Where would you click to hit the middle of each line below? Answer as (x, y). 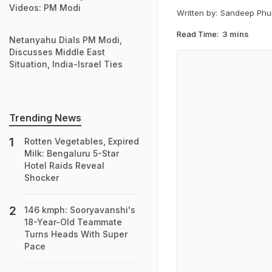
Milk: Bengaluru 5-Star (72, 153)
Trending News (45, 118)
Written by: (197, 13)
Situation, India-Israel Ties (66, 64)
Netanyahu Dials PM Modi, (66, 40)
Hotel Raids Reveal (64, 165)
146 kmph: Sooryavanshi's (80, 210)
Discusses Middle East (57, 52)
